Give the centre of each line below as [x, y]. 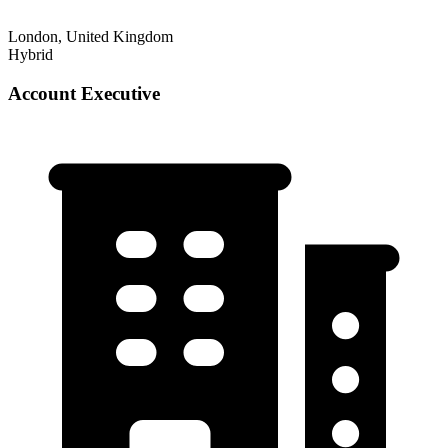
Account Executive [84, 93]
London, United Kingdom [90, 36]
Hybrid [30, 54]
